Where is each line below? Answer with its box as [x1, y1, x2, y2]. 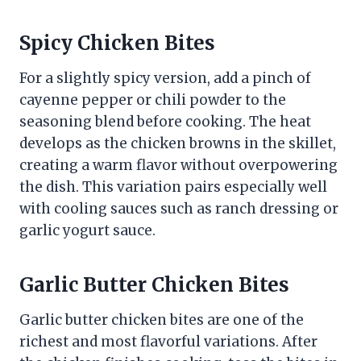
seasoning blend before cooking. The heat [19, 112, 311, 131]
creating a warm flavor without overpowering [19, 156, 338, 174]
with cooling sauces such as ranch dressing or [19, 199, 338, 218]
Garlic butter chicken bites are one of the [19, 310, 304, 329]
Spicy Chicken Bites [19, 30, 215, 56]
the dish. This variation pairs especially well [19, 177, 327, 196]
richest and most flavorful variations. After [19, 332, 317, 351]
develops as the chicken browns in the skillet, [19, 134, 336, 152]
